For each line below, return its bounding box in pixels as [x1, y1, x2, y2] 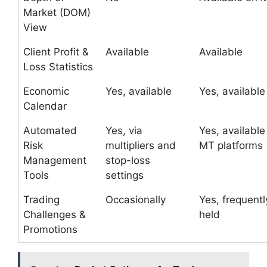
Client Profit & [23, 46, 89, 58]
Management [23, 154, 86, 166]
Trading [23, 194, 60, 206]
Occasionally [105, 194, 166, 206]
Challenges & [23, 209, 86, 221]
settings [105, 169, 144, 181]
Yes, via [105, 125, 142, 136]
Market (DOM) [23, 7, 91, 18]
